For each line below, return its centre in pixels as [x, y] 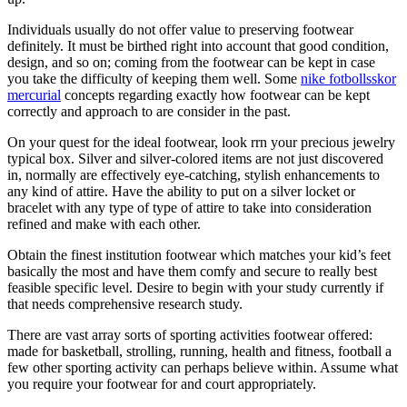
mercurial [34, 94]
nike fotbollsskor [348, 78]
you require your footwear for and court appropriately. [162, 383]
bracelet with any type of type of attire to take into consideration [189, 207]
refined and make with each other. [104, 223]
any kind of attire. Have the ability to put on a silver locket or [181, 191]
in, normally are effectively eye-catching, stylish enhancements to [194, 174]
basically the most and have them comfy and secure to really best [192, 271]
